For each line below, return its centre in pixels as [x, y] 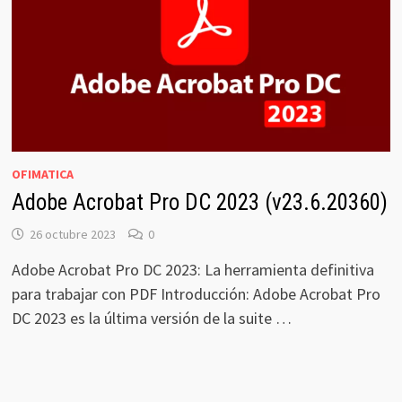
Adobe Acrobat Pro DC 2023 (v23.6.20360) [199, 202]
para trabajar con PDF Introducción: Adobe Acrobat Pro [196, 293]
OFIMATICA [42, 174]
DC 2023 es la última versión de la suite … [151, 318]
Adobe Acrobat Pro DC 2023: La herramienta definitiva [192, 269]
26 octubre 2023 [72, 234]
